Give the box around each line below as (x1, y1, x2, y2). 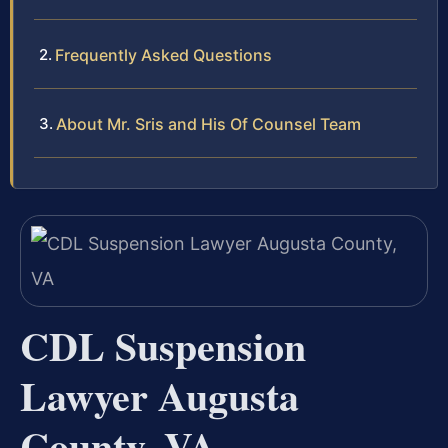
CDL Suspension (20, 316, 306, 376)
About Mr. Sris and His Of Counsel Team (56, 113, 361, 134)
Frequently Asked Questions (55, 44, 272, 65)
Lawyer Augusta (20, 366, 299, 426)
